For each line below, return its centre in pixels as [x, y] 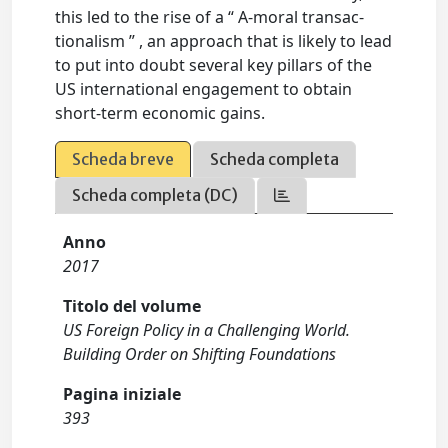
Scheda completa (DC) [155, 195]
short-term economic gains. [160, 113]
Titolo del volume [132, 306]
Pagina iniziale [122, 394]
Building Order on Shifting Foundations [200, 354]
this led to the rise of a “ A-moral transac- [210, 17]
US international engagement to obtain [204, 89]
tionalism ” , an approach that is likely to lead [224, 41]
